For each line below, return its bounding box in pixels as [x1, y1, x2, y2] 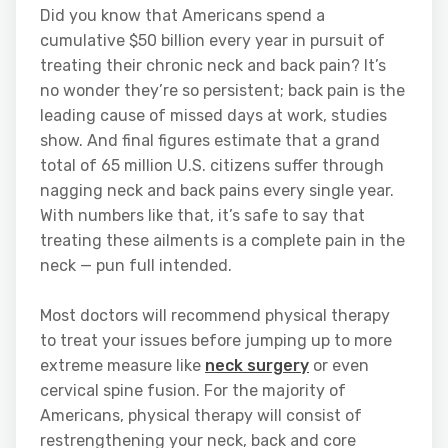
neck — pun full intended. [40, 256, 232, 276]
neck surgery [205, 356, 309, 376]
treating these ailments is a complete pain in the [40, 231, 405, 251]
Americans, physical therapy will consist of [40, 406, 362, 426]
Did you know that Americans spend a [40, 6, 325, 26]
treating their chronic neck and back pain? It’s [40, 56, 386, 76]
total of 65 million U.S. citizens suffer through [40, 156, 384, 176]
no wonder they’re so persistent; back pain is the [40, 81, 405, 101]
